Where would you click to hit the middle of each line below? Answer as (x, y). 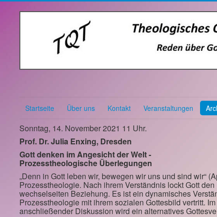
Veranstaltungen (168, 108)
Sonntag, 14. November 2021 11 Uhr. (85, 128)
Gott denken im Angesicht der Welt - (86, 154)
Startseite (40, 108)
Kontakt (119, 108)
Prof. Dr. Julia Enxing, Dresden (76, 141)
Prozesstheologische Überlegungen (86, 163)
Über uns (81, 108)
